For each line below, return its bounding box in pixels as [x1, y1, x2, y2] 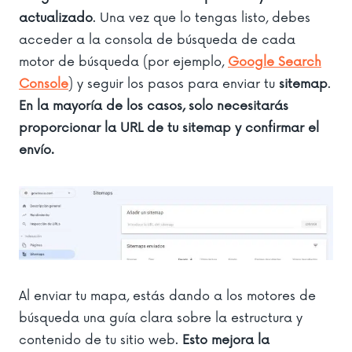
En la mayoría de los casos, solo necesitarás [19, 97, 288, 114]
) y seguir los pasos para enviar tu [68, 75, 279, 92]
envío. [19, 141, 54, 158]
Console [19, 75, 68, 92]
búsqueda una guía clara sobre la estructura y [19, 310, 302, 327]
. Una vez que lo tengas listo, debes [93, 9, 310, 26]
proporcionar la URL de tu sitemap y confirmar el [19, 119, 319, 136]
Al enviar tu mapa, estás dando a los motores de [19, 288, 316, 305]
